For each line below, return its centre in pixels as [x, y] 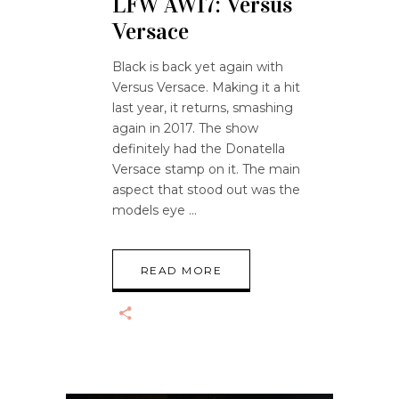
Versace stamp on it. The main [206, 169]
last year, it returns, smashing [203, 107]
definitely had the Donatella [199, 148]
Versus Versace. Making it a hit [206, 87]
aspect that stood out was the [206, 189]
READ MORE [181, 270]
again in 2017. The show [185, 128]
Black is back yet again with [198, 66]
